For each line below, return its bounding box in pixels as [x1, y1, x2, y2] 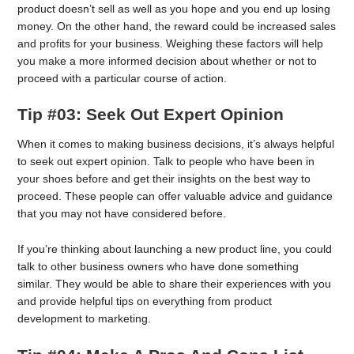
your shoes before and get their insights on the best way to [17, 172, 311, 186]
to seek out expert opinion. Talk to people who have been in [17, 155, 315, 168]
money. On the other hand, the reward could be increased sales [17, 19, 337, 32]
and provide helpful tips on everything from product [17, 295, 273, 307]
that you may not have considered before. [17, 207, 227, 220]
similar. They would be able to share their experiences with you [17, 277, 332, 290]
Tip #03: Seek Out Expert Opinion [17, 105, 284, 124]
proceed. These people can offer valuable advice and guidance [17, 190, 333, 203]
